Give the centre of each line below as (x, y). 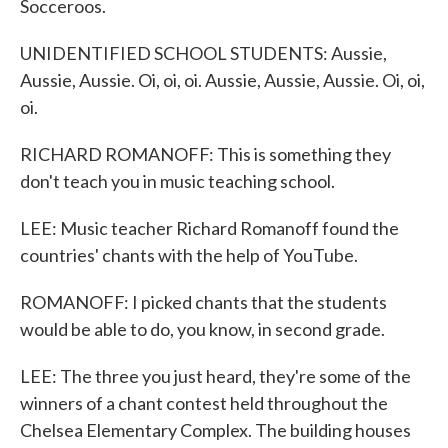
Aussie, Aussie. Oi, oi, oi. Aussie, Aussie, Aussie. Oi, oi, (222, 80)
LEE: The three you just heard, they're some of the (215, 376)
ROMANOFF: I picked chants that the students (203, 302)
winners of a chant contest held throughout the (204, 403)
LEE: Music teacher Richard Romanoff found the (209, 228)
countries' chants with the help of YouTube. (189, 255)
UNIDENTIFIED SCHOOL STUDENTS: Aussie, (203, 53)
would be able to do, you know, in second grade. (202, 329)
